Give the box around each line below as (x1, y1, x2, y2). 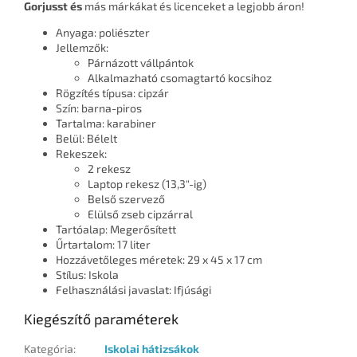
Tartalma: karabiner (56, 116, 156, 131)
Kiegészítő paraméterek (24, 310, 178, 328)
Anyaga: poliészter (56, 25, 150, 40)
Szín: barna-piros (56, 101, 142, 116)
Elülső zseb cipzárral (88, 207, 193, 222)
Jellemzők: (56, 41, 108, 55)
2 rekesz (88, 162, 131, 176)
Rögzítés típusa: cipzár (56, 86, 169, 100)
